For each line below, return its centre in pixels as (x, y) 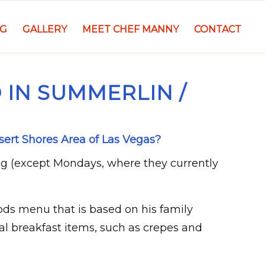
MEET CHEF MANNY (131, 29)
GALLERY (45, 29)
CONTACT (218, 29)
